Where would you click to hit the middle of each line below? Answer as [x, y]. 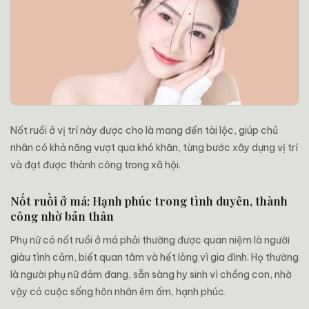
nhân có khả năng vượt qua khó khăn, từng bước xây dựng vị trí [154, 147]
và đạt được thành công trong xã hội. [96, 165]
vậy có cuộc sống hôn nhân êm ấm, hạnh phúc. [118, 291]
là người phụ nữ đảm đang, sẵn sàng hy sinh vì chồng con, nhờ [151, 274]
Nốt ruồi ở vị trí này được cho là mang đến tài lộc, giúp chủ [144, 130]
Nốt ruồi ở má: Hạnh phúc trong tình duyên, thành [149, 200]
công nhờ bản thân [62, 216]
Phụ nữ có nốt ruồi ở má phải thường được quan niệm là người [150, 240]
